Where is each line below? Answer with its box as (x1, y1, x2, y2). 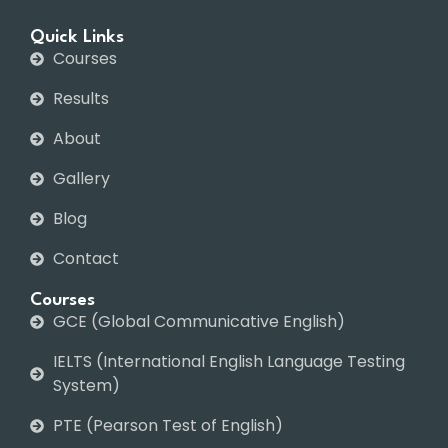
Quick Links (30, 29, 124, 47)
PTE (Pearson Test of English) (52, 414, 283, 438)
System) (52, 374, 120, 398)
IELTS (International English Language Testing (52, 350, 405, 374)
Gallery (52, 167, 110, 191)
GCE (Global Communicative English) (52, 310, 345, 334)
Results (52, 87, 109, 111)
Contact (52, 247, 119, 271)
